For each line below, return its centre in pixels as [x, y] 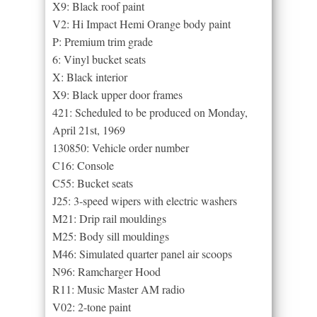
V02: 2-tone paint [92, 306]
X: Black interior [90, 76]
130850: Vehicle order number [121, 147]
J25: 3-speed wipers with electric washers [145, 200]
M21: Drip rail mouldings [109, 218]
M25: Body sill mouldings [111, 236]
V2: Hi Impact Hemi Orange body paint [142, 23]
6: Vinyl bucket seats [99, 59]
